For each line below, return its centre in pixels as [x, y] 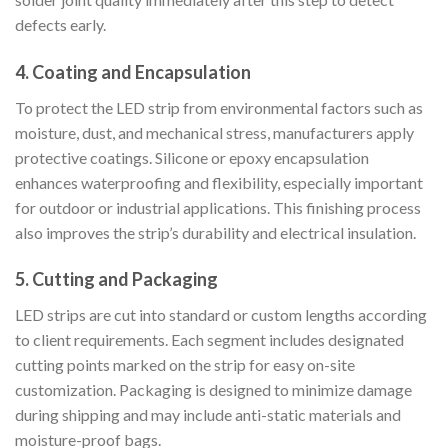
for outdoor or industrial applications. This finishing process [218, 207]
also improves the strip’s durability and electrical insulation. [215, 232]
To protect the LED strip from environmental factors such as [219, 107]
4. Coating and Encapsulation [133, 71]
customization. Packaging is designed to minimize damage [213, 390]
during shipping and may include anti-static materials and [208, 415]
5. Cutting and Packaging [116, 279]
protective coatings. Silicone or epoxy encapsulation [192, 157]
